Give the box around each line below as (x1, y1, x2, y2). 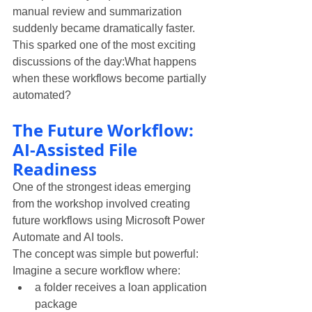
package (35, 298, 77, 311)
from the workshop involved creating (13, 198, 193, 210)
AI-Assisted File (13, 138, 141, 162)
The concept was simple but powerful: (13, 248, 198, 260)
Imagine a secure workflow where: (13, 265, 180, 277)
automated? (13, 89, 71, 102)
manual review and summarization (13, 6, 185, 18)
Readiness (13, 157, 97, 182)
